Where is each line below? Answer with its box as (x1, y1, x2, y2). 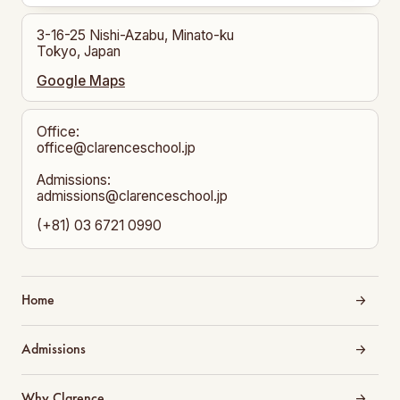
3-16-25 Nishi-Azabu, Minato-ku (36, 27, 234, 45)
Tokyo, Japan (36, 43, 121, 61)
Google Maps (36, 71, 125, 89)
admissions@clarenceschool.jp (36, 187, 228, 204)
